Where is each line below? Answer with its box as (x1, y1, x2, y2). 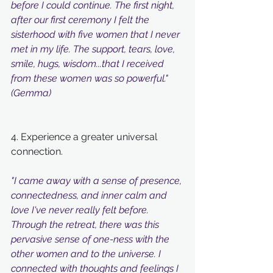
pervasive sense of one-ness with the (11, 233, 172, 245)
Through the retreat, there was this (11, 219, 161, 230)
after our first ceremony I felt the (11, 14, 152, 26)
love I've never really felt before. (11, 204, 151, 216)
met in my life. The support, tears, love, (11, 43, 177, 55)
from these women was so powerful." (11, 73, 171, 84)
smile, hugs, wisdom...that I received (11, 58, 166, 69)
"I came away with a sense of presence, (11, 175, 184, 186)
